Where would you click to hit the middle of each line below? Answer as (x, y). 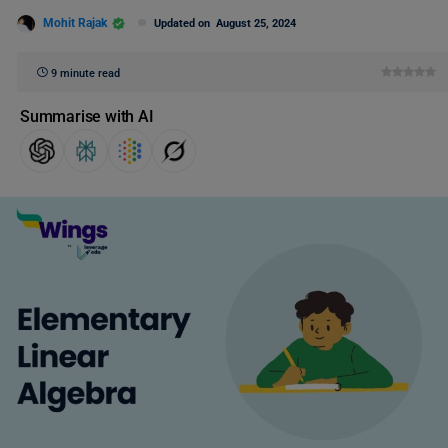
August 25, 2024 (256, 23)
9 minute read (85, 73)
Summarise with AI (87, 116)
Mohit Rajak (75, 22)
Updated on (185, 23)
